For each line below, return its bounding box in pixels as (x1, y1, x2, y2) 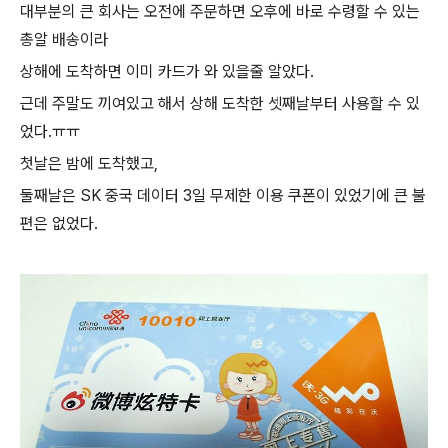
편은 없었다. (20, 213, 98, 233)
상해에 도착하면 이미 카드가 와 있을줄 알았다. (20, 61, 314, 81)
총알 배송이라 (20, 29, 108, 49)
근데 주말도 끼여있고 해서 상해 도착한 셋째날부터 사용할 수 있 (20, 93, 420, 113)
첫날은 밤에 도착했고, (20, 153, 158, 173)
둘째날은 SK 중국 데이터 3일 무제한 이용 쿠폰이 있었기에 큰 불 (20, 185, 426, 205)
